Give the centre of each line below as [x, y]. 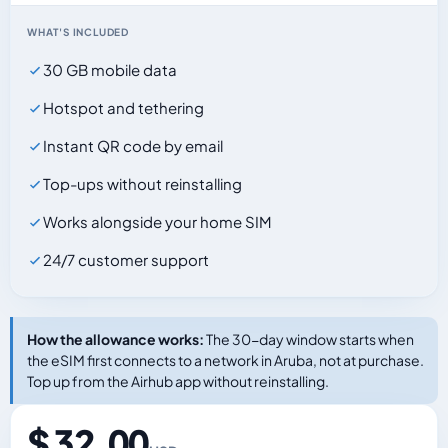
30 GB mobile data [110, 69]
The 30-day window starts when [309, 339]
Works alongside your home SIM [157, 221]
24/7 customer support [126, 259]
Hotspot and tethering [123, 107]
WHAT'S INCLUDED [78, 32]
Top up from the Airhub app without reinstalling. [178, 381]
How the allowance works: [115, 339]
